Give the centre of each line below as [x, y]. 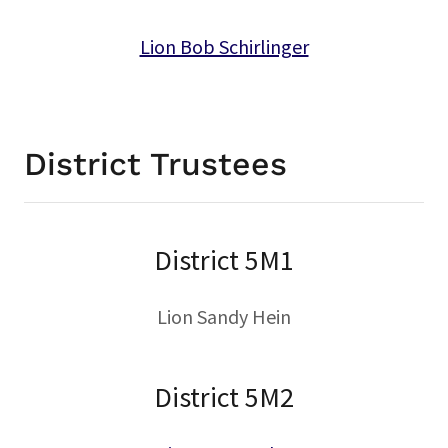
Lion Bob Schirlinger [224, 46]
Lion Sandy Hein [224, 316]
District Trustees [155, 164]
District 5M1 [224, 260]
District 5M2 [224, 397]
